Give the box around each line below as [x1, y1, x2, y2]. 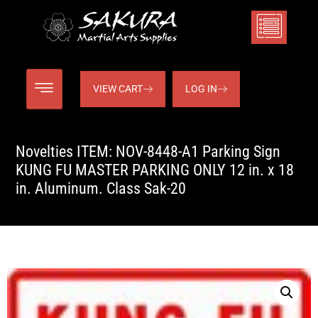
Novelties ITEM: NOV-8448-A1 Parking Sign [16, 143, 280, 161]
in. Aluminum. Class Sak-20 [16, 180, 186, 198]
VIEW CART [92, 83, 143, 94]
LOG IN [185, 83, 217, 94]
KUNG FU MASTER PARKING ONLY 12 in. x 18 [16, 161, 294, 180]
